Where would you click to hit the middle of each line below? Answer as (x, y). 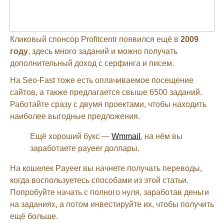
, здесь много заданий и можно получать (103, 51)
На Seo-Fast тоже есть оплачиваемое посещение (102, 80)
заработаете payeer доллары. (85, 148)
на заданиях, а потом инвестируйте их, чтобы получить (112, 204)
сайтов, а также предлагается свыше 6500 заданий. (106, 92)
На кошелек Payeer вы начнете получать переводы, (106, 168)
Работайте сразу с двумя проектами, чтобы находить (108, 104)
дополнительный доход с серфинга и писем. (92, 63)
